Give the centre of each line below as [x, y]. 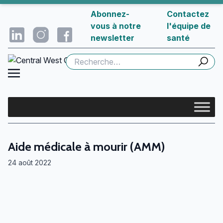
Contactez [188, 14]
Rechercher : [88, 59]
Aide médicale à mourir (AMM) [86, 146]
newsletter [113, 38]
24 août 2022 [30, 162]
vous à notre [116, 26]
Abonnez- [110, 14]
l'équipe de [188, 26]
